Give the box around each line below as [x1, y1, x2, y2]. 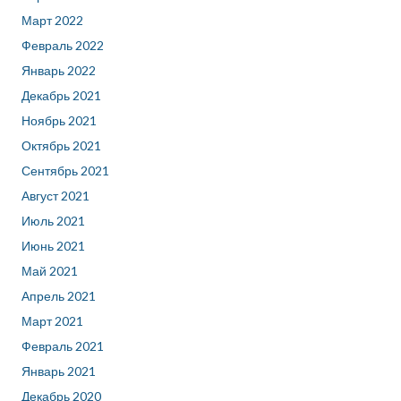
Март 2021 [21, 313, 83, 329]
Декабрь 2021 [21, 88, 101, 104]
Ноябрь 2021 [21, 113, 97, 129]
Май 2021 [21, 263, 78, 279]
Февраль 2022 [21, 38, 104, 54]
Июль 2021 [21, 213, 85, 229]
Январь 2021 [21, 363, 96, 380]
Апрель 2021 [21, 288, 96, 304]
